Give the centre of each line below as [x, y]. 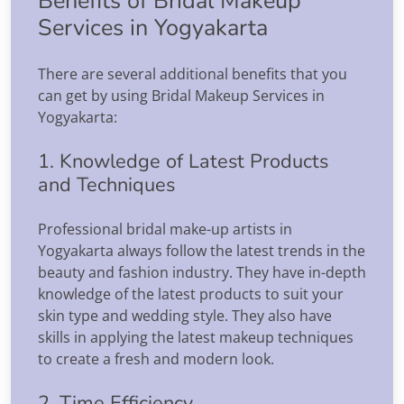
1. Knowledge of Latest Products [183, 161]
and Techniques [106, 184]
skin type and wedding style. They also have [185, 315]
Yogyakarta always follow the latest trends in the [202, 250]
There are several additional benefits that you [193, 73]
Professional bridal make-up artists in [165, 229]
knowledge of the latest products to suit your [191, 294]
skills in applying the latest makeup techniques [196, 337]
